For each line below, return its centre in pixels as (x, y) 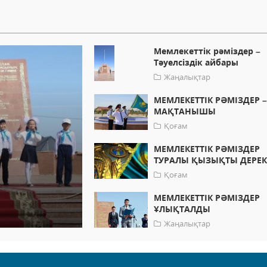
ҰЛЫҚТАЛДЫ (182, 209)
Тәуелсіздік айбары (196, 63)
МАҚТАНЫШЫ (185, 111)
